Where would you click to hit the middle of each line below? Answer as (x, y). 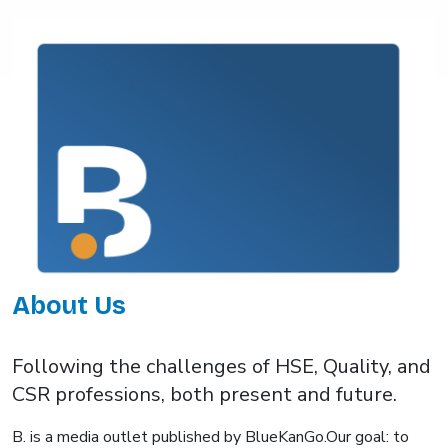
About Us (69, 306)
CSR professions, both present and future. (204, 395)
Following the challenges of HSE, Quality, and (221, 367)
